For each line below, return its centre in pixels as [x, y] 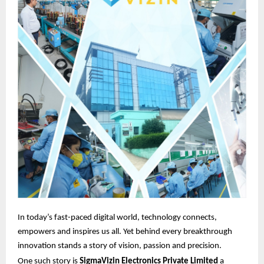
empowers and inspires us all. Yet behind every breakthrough [125, 232]
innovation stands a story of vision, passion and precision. [120, 246]
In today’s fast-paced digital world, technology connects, [117, 218]
